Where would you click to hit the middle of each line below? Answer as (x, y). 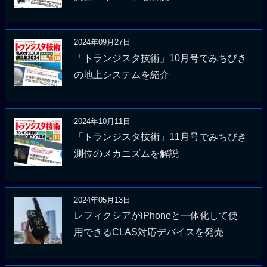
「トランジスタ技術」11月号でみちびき (160, 137)
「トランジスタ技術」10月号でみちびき (160, 58)
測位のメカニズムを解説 (126, 154)
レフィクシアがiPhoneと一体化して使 (156, 216)
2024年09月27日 (102, 42)
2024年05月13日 (102, 200)
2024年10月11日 (102, 121)
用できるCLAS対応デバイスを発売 (148, 232)
